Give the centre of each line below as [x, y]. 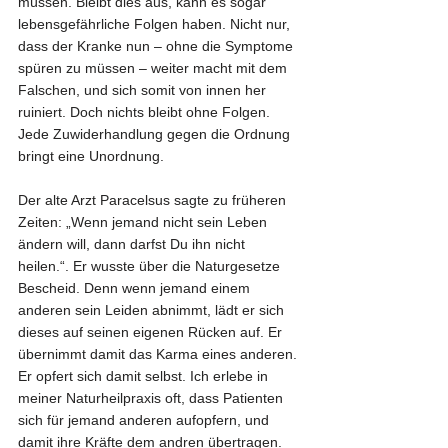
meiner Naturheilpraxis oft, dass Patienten [152, 397]
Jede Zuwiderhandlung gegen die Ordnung [156, 133]
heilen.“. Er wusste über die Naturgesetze [151, 265]
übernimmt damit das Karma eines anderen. [159, 353]
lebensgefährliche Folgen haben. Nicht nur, [156, 23]
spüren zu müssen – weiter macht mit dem [154, 67]
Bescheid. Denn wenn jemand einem [136, 287]
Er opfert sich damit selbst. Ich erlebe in [145, 375]
